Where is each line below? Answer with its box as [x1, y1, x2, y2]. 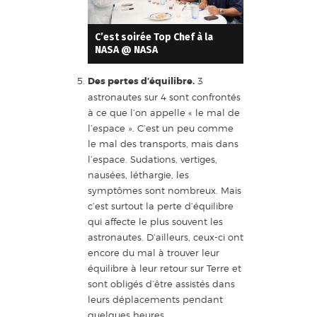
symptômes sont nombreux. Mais [87, 184, 241, 196]
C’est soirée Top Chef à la [94, 30, 213, 43]
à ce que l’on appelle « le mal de [87, 106, 240, 118]
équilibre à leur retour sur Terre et [87, 262, 241, 274]
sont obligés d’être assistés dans [87, 277, 235, 289]
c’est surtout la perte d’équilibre [87, 200, 234, 212]
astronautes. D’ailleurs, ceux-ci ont [87, 231, 243, 243]
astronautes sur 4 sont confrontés [87, 91, 241, 103]
